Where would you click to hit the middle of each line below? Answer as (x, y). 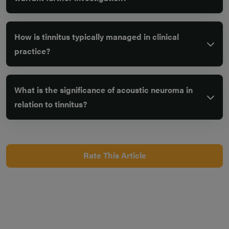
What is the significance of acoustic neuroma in (104, 90)
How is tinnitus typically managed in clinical (97, 37)
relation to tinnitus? (51, 104)
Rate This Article (114, 155)
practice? (32, 51)
